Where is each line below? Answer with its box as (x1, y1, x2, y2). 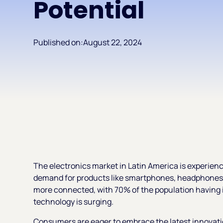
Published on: (33, 36, 84, 48)
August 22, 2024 (83, 36, 142, 48)
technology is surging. (33, 196, 114, 207)
